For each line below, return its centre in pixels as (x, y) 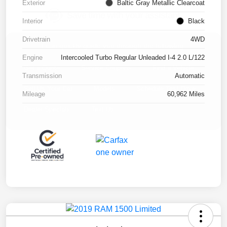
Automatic (190, 76)
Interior (32, 21)
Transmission (42, 76)
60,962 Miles (186, 94)
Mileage (34, 94)
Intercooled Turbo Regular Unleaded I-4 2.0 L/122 (133, 58)
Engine (32, 58)
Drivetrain (36, 40)
